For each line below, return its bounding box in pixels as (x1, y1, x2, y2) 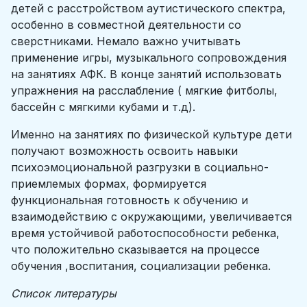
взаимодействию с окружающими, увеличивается (11, 210, 292, 223)
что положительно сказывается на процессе (11, 243, 260, 256)
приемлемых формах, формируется (11, 177, 206, 191)
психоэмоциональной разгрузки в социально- (11, 160, 269, 174)
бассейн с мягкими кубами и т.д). (11, 100, 195, 114)
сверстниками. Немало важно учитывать (11, 34, 241, 48)
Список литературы (11, 286, 116, 300)
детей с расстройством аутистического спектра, (11, 1, 286, 15)
